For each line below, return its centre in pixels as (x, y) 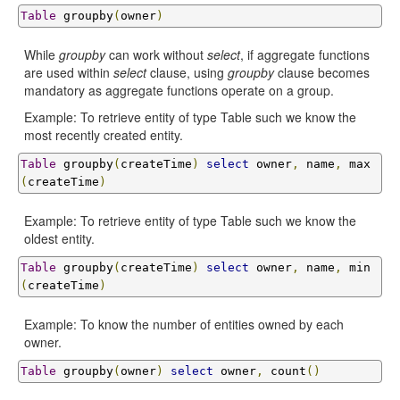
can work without (156, 54)
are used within (69, 72)
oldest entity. (59, 238)
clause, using (187, 72)
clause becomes (322, 72)
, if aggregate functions (305, 54)
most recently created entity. (104, 135)
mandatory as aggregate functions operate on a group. (179, 90)
